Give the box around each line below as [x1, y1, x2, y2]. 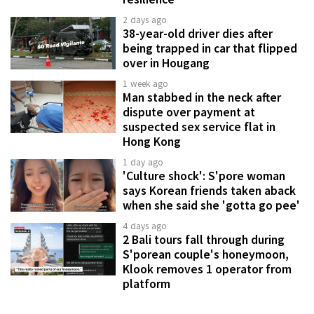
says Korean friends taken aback [123, 183, 296, 199]
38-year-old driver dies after [123, 26, 273, 42]
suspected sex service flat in [123, 119, 275, 135]
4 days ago [123, 220, 168, 233]
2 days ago [123, 14, 168, 27]
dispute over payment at [123, 104, 255, 121]
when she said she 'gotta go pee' [123, 198, 300, 214]
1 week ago [123, 78, 169, 90]
